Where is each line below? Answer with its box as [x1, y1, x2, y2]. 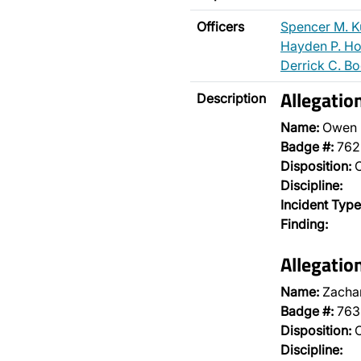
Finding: [280, 216, 328, 232]
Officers [197, 19, 244, 35]
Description [197, 90, 266, 106]
